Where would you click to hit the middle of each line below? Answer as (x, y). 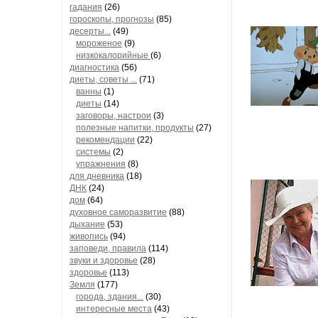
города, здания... (110, 297)
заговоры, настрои (114, 116)
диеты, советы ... (103, 79)
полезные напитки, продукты (135, 128)
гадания (86, 7)
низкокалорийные (113, 55)
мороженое (99, 43)
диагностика (94, 67)
